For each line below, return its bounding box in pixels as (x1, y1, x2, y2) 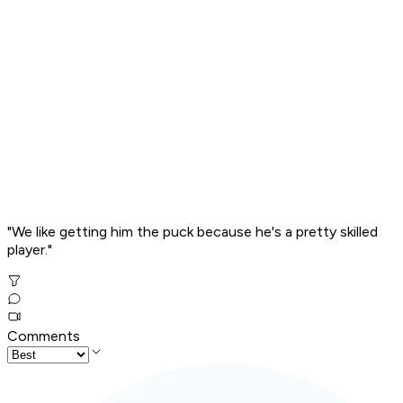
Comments (7, 327, 80, 345)
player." (7, 241, 52, 259)
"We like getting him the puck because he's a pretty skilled (7, 223, 378, 241)
